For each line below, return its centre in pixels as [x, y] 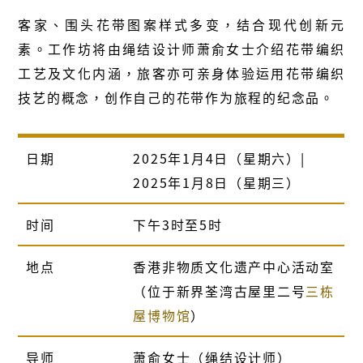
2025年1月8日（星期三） [217, 182]
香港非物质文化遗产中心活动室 [234, 266]
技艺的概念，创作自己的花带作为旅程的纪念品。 [176, 97]
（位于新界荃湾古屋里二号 [220, 290]
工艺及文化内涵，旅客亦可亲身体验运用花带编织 [181, 73]
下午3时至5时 [178, 224]
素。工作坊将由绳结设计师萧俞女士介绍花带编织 [181, 48]
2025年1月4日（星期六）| [219, 158]
